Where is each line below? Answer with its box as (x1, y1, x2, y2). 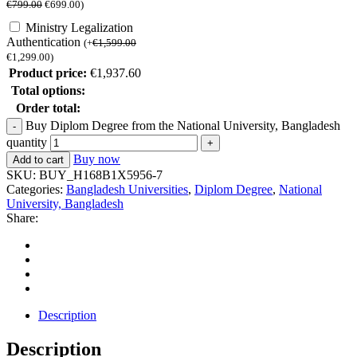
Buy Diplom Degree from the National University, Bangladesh (25, 118, 340, 132)
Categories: (6, 182, 66, 196)
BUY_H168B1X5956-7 (39, 167, 163, 182)
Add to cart (13, 153, 64, 166)
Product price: (9, 65, 87, 80)
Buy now (73, 151, 120, 166)
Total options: (10, 83, 85, 97)
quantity (6, 135, 47, 149)
